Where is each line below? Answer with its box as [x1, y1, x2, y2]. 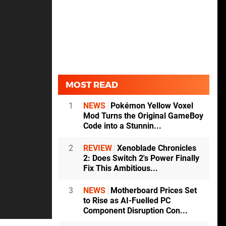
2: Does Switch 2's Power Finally [83, 153, 199, 163]
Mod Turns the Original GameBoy [83, 111, 203, 121]
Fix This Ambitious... [83, 163, 158, 174]
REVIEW [83, 143, 112, 153]
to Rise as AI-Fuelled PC [83, 196, 171, 206]
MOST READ [66, 80, 118, 90]
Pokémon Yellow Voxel [108, 101, 193, 111]
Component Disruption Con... [83, 206, 188, 216]
